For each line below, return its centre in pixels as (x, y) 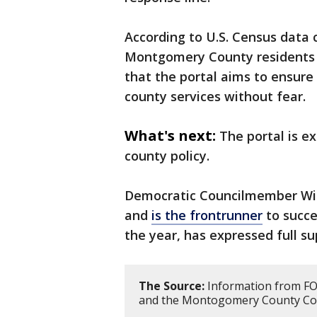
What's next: (170, 136)
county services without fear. (215, 96)
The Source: (172, 286)
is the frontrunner (207, 215)
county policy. (167, 156)
